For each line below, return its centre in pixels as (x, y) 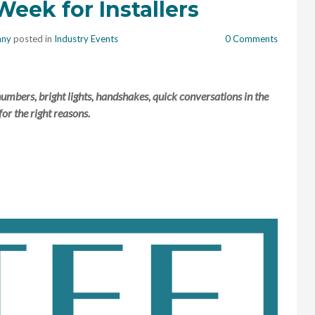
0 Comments (251, 38)
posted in (33, 38)
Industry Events (86, 38)
